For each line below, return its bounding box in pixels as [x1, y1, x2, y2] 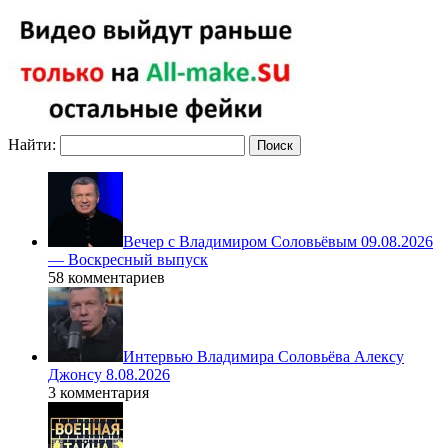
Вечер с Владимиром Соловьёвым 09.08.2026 [123, 232, 433, 250]
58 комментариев [48, 268, 165, 286]
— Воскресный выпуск [48, 250, 208, 268]
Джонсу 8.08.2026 [48, 365, 170, 383]
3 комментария [48, 383, 149, 401]
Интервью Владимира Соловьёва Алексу [123, 347, 404, 365]
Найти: [8, 135, 56, 153]
